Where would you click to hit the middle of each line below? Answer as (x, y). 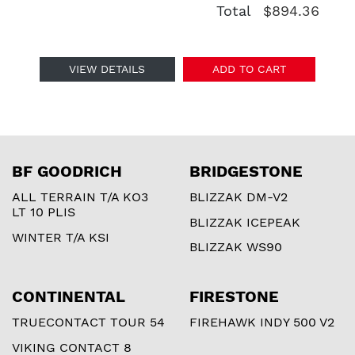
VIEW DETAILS (107, 69)
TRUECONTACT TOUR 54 (88, 323)
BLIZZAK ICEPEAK (245, 222)
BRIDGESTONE (246, 171)
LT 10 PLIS (44, 212)
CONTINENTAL (69, 297)
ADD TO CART (249, 69)
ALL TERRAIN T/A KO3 (80, 197)
